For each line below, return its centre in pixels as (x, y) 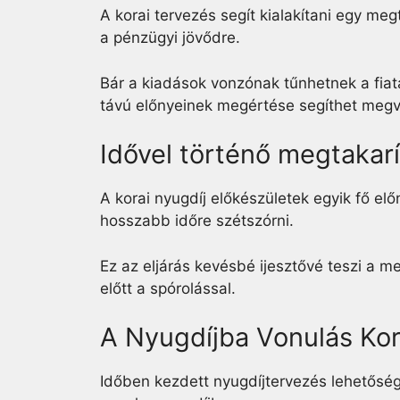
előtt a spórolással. (168, 288)
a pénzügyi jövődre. (172, 37)
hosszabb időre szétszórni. (197, 221)
